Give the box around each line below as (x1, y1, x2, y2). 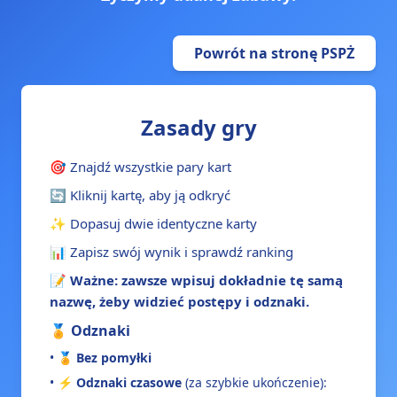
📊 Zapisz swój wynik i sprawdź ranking (50, 243, 293, 261)
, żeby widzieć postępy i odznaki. (92, 292, 309, 310)
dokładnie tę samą (219, 271, 343, 289)
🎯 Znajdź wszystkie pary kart (50, 158, 231, 175)
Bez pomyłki (76, 349, 152, 366)
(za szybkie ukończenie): (182, 374, 327, 391)
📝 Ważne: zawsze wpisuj (50, 271, 219, 289)
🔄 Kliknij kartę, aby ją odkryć (50, 186, 230, 204)
